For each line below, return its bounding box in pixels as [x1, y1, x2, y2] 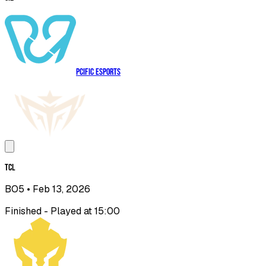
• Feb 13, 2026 [24, 183, 90, 196]
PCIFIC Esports [76, 66, 121, 78]
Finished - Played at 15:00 [5, 205, 120, 218]
